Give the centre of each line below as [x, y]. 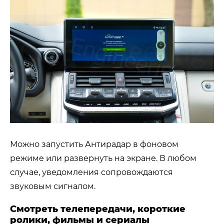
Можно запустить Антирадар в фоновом [94, 144]
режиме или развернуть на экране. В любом [103, 158]
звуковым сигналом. [53, 186]
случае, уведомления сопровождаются [91, 172]
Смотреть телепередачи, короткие [98, 209]
